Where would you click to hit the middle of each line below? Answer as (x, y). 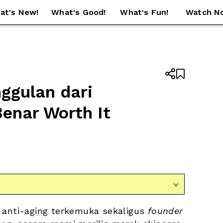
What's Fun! (144, 12)
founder (165, 211)
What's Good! (79, 12)
